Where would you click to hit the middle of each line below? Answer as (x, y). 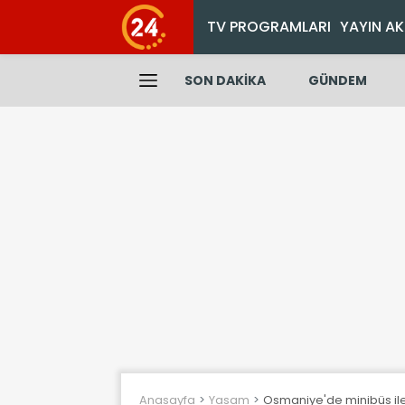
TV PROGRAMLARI (269, 27)
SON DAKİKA (225, 80)
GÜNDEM (337, 80)
